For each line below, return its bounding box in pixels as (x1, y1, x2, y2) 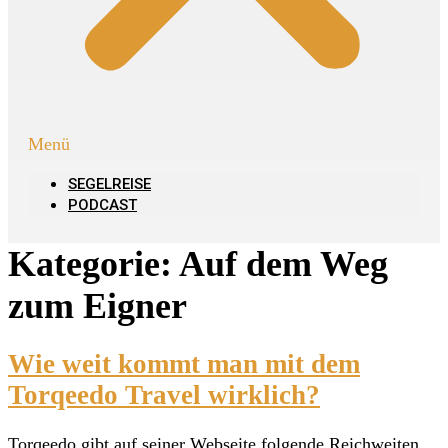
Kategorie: (8, 244, 179, 284)
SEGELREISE (68, 175, 151, 193)
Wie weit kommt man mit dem (8, 349, 360, 380)
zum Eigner (8, 286, 187, 326)
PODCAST (68, 196, 137, 214)
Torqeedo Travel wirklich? (8, 380, 320, 411)
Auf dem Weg (179, 244, 388, 284)
